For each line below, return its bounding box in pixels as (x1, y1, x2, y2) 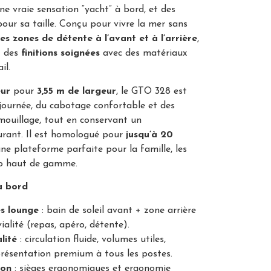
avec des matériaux (100, 48, 187, 59)
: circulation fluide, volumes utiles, (17, 234, 166, 244)
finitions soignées (21, 48, 100, 59)
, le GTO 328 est (116, 86, 187, 96)
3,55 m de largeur (37, 86, 116, 96)
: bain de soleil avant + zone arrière (39, 205, 196, 215)
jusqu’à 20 (126, 129, 173, 140)
